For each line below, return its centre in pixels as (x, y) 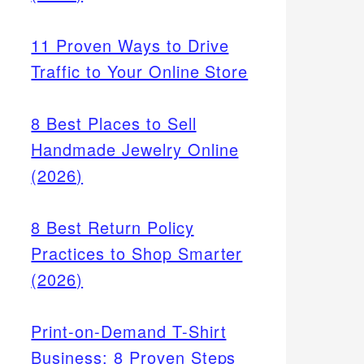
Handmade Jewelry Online (135, 149)
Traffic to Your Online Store (140, 71)
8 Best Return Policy (113, 227)
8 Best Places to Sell (114, 123)
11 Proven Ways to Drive (130, 45)
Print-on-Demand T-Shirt (129, 331)
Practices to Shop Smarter (137, 253)
